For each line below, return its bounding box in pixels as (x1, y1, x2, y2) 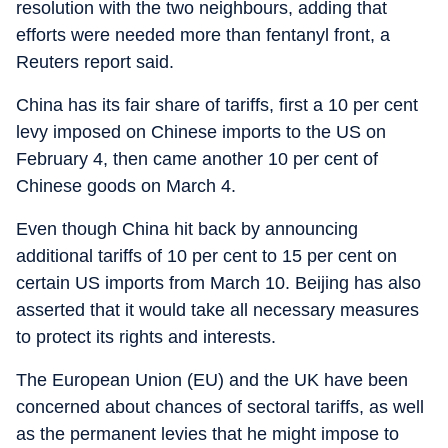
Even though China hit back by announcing (16, 219, 358, 239)
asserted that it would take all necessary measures (16, 300, 419, 320)
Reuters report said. (16, 52, 174, 72)
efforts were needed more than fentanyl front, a (16, 25, 390, 45)
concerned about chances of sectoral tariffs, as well (16, 397, 424, 417)
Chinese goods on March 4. (16, 176, 236, 196)
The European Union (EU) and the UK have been (16, 370, 408, 390)
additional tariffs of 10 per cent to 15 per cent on (16, 246, 397, 266)
